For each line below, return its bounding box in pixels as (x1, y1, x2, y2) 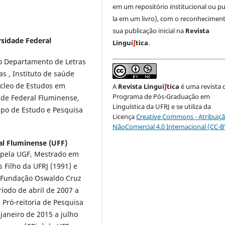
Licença (113, 111, 135, 121)
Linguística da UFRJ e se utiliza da (113, 101, 211, 111)
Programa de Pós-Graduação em (113, 91, 210, 101)
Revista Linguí (118, 81, 165, 91)
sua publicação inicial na (113, 26, 186, 36)
